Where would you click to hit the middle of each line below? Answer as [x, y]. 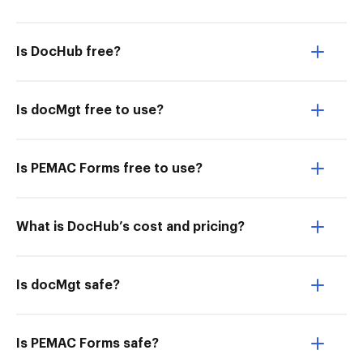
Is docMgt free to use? [90, 110]
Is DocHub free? [68, 52]
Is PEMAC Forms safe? [88, 344]
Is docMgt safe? [68, 285]
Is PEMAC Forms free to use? [109, 169]
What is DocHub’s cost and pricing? [130, 227]
